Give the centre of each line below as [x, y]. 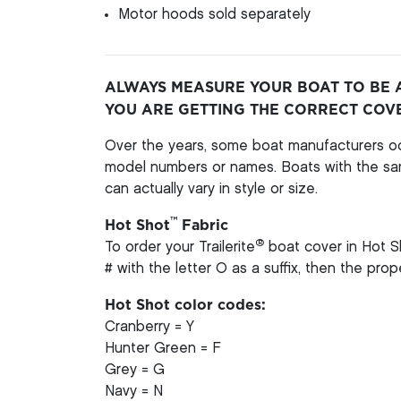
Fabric [203, 225]
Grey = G [135, 370]
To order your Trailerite [180, 247]
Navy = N [134, 391]
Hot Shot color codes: [185, 305]
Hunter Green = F [163, 348]
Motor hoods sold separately [214, 14]
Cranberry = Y [149, 327]
